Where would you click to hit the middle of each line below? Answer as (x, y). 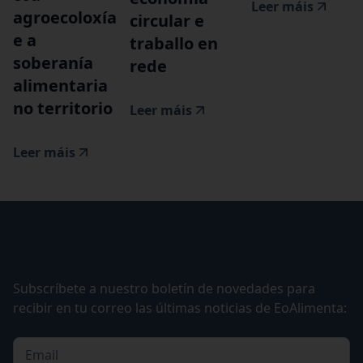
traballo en (174, 44)
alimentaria (60, 86)
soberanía (53, 63)
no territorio (63, 109)
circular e (167, 21)
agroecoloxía (65, 18)
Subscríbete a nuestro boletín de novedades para (164, 289)
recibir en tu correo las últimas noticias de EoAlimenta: (180, 308)
